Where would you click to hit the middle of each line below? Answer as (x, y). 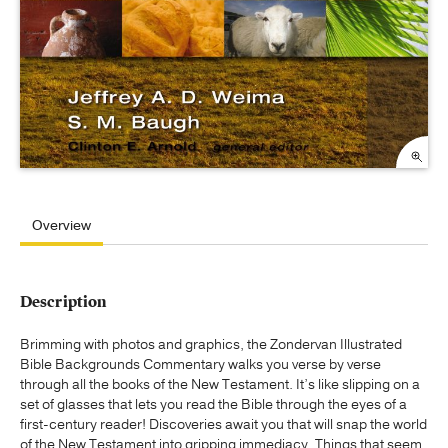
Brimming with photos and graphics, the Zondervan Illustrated (211, 344)
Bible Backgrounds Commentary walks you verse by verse (200, 364)
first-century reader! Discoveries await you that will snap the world (223, 424)
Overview (61, 226)
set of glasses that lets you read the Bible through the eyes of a (213, 404)
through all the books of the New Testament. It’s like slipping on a (220, 384)
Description (63, 302)
